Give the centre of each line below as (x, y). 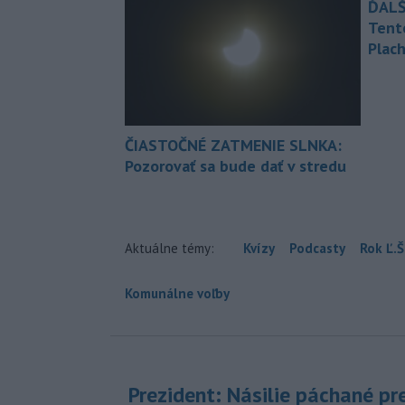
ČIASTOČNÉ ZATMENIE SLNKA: (233, 145)
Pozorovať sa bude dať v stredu (235, 165)
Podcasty (317, 248)
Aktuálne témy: (170, 248)
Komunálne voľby (177, 293)
